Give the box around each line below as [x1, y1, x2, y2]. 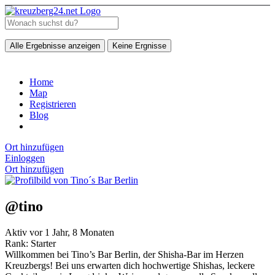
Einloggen [5, 153, 45, 163]
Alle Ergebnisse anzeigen [10, 41, 100, 50]
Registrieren [29, 99, 76, 109]
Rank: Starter [5, 238, 56, 249]
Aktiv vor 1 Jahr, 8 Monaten [5, 227, 114, 238]
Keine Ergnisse [112, 41, 166, 50]
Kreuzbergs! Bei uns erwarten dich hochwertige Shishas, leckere [5, 260, 255, 271]
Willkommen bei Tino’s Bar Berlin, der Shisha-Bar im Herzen [5, 249, 244, 260]
